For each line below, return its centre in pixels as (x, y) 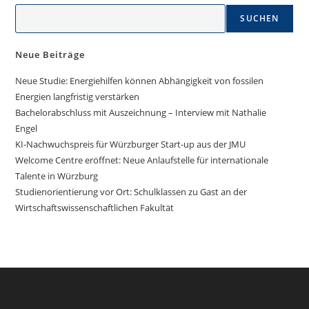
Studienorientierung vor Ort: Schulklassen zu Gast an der (131, 191)
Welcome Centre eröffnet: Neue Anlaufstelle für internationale (142, 160)
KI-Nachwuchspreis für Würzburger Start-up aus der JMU (131, 144)
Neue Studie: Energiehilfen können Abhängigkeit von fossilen (140, 80)
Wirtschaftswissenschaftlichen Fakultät (95, 207)
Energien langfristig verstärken (78, 96)
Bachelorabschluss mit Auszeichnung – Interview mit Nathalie (141, 112)
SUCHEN (260, 18)
